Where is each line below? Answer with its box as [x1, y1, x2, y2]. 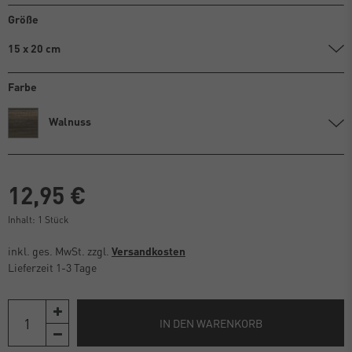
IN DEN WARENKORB [159, 315, 262, 330]
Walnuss [49, 114, 91, 129]
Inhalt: [8, 214, 38, 226]
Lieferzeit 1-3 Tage [8, 260, 97, 275]
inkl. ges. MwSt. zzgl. [8, 244, 112, 258]
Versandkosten [112, 244, 185, 258]
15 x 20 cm [8, 41, 60, 56]
